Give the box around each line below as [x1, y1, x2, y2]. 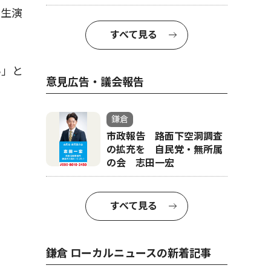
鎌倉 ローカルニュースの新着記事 [46, 247, 211, 260]
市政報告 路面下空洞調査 [106, 131, 223, 142]
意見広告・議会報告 [46, 76, 144, 88]
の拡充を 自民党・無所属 [106, 144, 223, 155]
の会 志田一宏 [106, 157, 174, 169]
